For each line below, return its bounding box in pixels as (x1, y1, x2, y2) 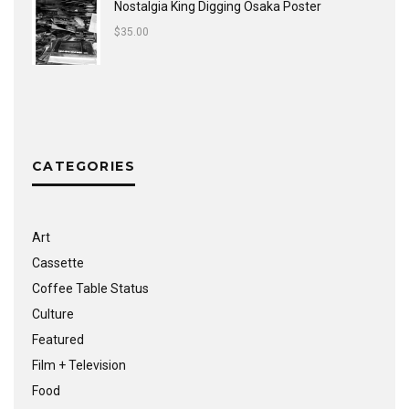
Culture (32, 306, 74, 321)
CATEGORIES (32, 157, 135, 174)
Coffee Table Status (32, 280, 149, 296)
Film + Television (32, 357, 126, 372)
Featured (32, 331, 84, 347)
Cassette (32, 255, 84, 270)
